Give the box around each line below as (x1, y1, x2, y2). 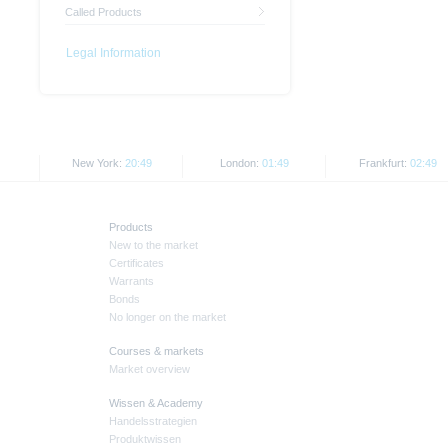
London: (220, 157, 262, 170)
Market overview (109, 363, 190, 376)
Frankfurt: (358, 157, 410, 170)
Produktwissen (109, 433, 181, 446)
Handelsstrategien (109, 415, 197, 428)
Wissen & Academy (109, 397, 203, 410)
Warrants (109, 275, 154, 288)
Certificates (109, 257, 164, 270)
